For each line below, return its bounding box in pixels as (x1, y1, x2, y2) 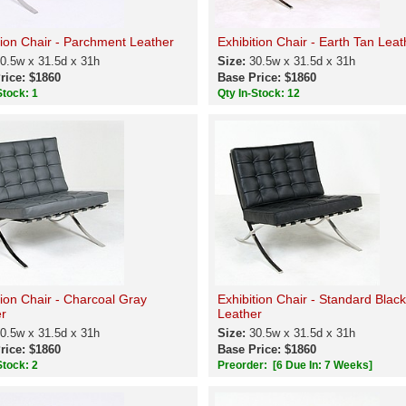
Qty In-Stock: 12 (217, 87, 303, 100)
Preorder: (217, 359, 270, 372)
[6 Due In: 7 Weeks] (272, 359, 372, 372)
